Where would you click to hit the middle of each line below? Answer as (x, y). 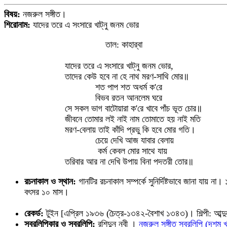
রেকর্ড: (34, 213)
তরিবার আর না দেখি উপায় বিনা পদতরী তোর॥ (129, 162)
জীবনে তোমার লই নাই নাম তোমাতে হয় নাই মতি (133, 119)
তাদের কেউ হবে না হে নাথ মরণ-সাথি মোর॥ (127, 77)
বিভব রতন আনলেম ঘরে (113, 98)
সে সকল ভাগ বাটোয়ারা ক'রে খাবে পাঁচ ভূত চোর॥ (134, 108)
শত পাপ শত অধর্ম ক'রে (113, 87)
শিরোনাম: (17, 25)
